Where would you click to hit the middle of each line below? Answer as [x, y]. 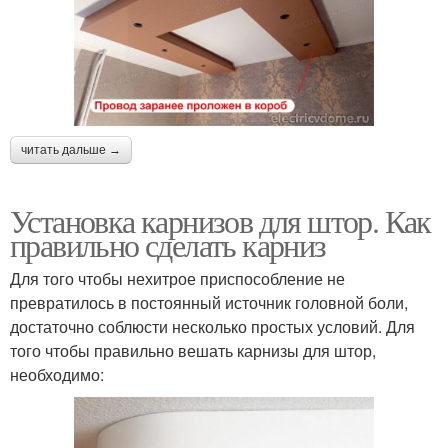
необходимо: [57, 374]
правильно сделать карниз [168, 244]
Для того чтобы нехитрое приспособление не [177, 278]
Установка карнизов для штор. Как [220, 220]
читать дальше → [71, 149]
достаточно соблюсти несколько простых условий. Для [212, 326]
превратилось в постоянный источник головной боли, [209, 302]
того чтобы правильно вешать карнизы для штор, [193, 350]
